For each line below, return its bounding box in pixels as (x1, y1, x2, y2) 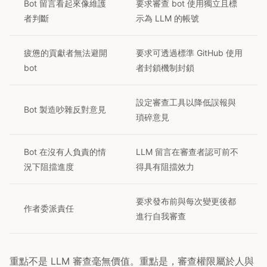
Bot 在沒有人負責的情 (24, 147, 106, 157)
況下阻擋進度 (24, 162, 74, 172)
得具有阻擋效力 (136, 162, 194, 172)
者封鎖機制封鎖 (136, 63, 194, 73)
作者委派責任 (24, 203, 74, 214)
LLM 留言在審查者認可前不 (136, 147, 238, 157)
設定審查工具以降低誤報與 (136, 97, 236, 108)
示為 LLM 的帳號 (136, 13, 199, 24)
